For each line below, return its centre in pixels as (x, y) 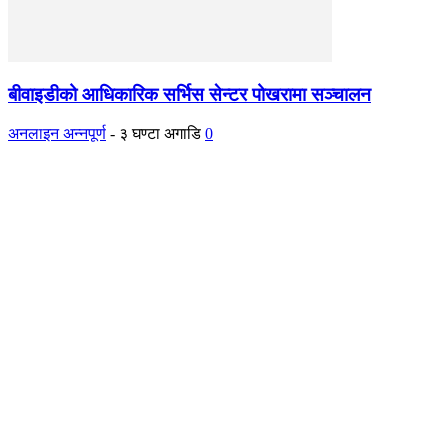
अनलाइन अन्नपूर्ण (57, 134)
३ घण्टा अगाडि (160, 134)
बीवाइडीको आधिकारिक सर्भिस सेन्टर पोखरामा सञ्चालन (189, 95)
